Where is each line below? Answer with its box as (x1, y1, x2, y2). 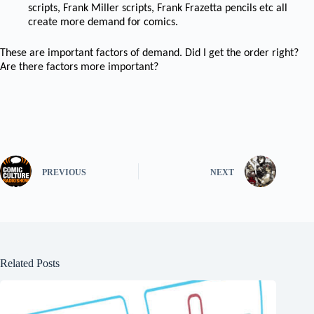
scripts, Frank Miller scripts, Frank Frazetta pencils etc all (28, 3, 287, 14)
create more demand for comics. (28, 17, 178, 28)
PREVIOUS (42, 167, 86, 177)
